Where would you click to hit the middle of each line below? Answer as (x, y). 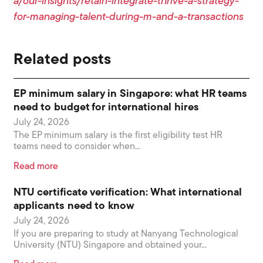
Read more (36, 166)
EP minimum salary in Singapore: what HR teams (131, 95)
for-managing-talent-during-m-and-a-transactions (129, 17)
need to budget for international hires (107, 108)
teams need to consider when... (77, 147)
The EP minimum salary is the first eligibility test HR (118, 136)
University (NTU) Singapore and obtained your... (110, 245)
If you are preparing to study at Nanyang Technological (126, 234)
